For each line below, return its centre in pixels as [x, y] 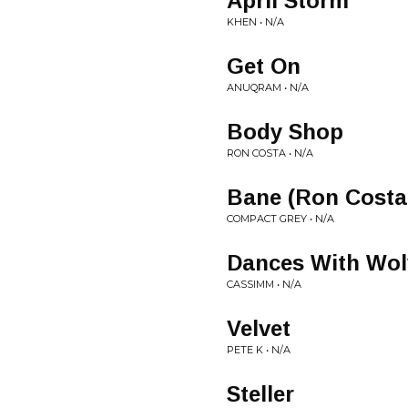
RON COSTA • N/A [270, 153]
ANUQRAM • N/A [268, 87]
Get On [264, 66]
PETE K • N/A [259, 350]
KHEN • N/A [255, 22]
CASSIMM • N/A [264, 284]
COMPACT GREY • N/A [280, 219]
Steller [260, 394]
